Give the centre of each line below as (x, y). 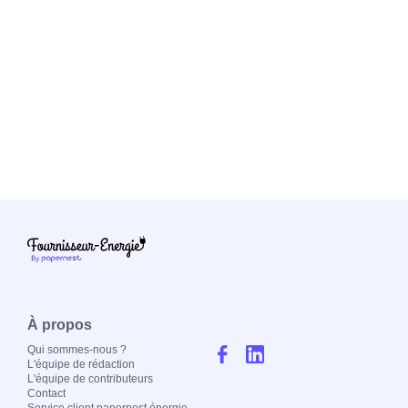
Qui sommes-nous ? (77, 350)
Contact (46, 394)
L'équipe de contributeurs (90, 379)
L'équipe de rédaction (81, 365)
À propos (60, 325)
